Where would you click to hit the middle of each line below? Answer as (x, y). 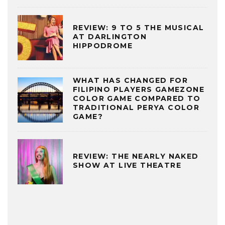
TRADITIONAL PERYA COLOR (136, 108)
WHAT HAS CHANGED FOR (130, 81)
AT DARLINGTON (110, 36)
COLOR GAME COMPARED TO (137, 99)
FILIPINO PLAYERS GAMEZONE (139, 90)
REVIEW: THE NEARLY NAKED (136, 156)
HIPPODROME (103, 45)
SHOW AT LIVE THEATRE (127, 165)
